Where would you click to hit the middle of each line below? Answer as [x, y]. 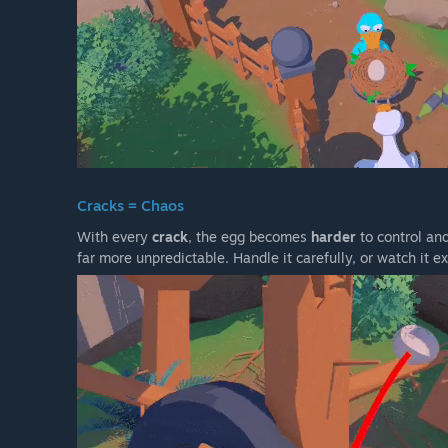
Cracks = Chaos [130, 206]
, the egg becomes [249, 237]
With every [114, 237]
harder [333, 237]
